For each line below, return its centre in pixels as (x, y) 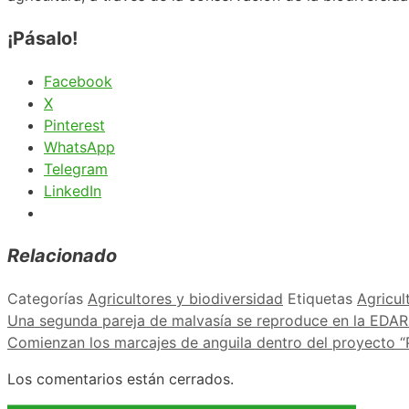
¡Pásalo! (42, 38)
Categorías (47, 298)
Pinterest (74, 125)
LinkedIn (73, 190)
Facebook (78, 81)
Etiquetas (322, 298)
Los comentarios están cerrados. (121, 378)
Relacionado (62, 255)
